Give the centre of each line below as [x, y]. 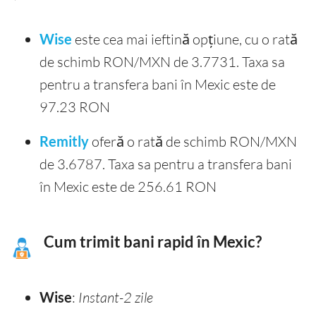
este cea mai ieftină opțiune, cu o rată [185, 39]
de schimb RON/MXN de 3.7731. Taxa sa [162, 62]
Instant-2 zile [116, 298]
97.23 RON [75, 107]
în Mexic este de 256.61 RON [128, 187]
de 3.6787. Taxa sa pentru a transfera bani [166, 164]
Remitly [64, 141]
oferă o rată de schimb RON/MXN [193, 142]
